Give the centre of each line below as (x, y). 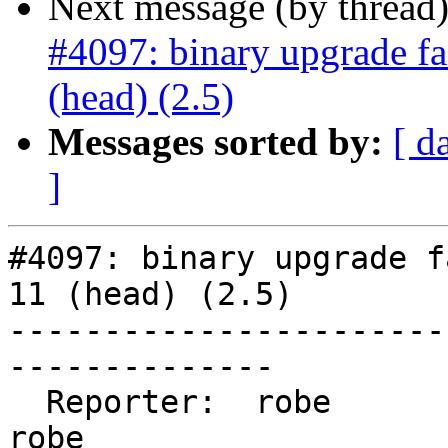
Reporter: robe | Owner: (27, 402)
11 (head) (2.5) (150, 294)
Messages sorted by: (215, 142)
